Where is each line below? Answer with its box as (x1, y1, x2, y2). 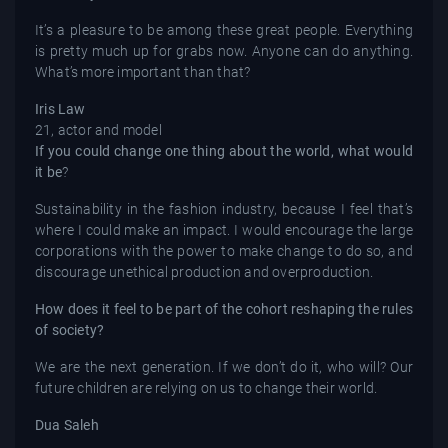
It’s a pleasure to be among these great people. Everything (35, 21, 413, 38)
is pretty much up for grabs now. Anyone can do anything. (35, 42, 413, 59)
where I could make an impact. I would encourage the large (35, 221, 413, 238)
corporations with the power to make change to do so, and (35, 242, 413, 259)
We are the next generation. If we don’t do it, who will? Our (35, 358, 413, 375)
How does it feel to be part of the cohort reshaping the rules (35, 300, 413, 317)
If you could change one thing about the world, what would (35, 142, 413, 159)
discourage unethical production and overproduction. (35, 263, 374, 280)
